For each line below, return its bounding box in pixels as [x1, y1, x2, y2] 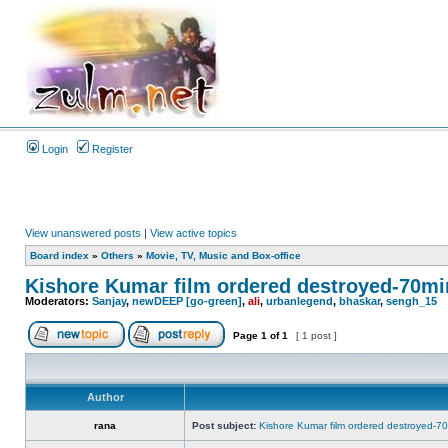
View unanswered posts [25, 227, 141, 239]
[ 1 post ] [293, 330, 340, 341]
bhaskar [339, 295, 380, 307]
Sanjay [92, 295, 126, 307]
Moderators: [25, 295, 92, 307]
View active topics [150, 227, 237, 239]
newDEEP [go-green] [132, 295, 242, 307]
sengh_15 [386, 295, 437, 307]
